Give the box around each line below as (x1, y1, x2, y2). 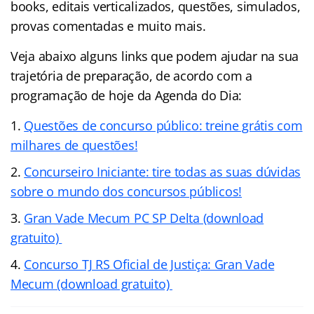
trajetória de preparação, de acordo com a (11, 67, 252, 84)
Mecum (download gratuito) (11, 275, 172, 292)
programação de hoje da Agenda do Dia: (11, 86, 243, 104)
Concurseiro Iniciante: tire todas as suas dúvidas (24, 163, 301, 180)
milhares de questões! (11, 136, 138, 153)
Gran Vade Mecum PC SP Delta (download (24, 209, 264, 226)
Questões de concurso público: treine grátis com (24, 116, 303, 134)
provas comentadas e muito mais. (11, 17, 206, 34)
